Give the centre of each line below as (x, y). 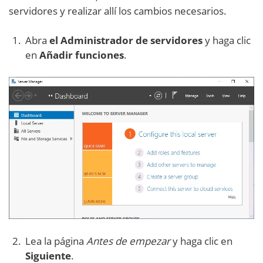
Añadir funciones (82, 55)
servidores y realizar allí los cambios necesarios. (118, 11)
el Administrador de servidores (126, 41)
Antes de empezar (128, 241)
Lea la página (56, 241)
